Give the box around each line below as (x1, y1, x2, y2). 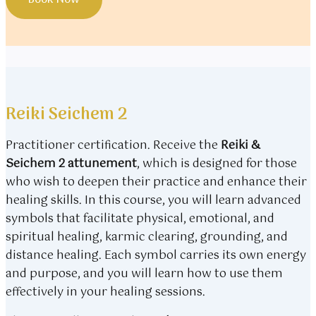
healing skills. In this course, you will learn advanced (6, 191, 301, 210)
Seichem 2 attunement (6, 154, 137, 174)
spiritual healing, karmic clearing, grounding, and (6, 228, 288, 247)
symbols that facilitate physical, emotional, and (6, 209, 274, 229)
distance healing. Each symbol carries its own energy (6, 246, 306, 265)
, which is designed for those (137, 154, 297, 174)
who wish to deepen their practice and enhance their (6, 173, 307, 192)
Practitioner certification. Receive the (6, 136, 221, 155)
